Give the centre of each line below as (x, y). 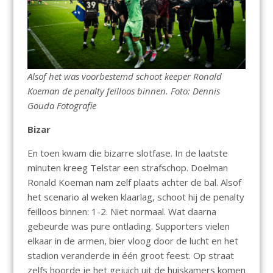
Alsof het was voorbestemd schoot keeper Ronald (124, 76)
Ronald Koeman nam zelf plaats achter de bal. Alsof (134, 183)
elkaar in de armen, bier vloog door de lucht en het (133, 241)
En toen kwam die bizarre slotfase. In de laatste (127, 153)
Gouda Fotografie (62, 106)
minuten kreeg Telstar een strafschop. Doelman (127, 168)
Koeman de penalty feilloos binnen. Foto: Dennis (123, 91)
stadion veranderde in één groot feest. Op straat (130, 256)
